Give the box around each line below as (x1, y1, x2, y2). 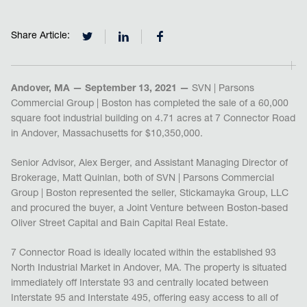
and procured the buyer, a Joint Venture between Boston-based (10, 204, 288, 214)
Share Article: (10, 31, 70, 41)
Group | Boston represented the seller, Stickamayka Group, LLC (10, 189, 288, 199)
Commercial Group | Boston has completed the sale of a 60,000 (10, 99, 288, 110)
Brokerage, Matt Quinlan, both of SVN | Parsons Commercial (10, 174, 274, 184)
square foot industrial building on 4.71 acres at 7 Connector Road (10, 114, 295, 125)
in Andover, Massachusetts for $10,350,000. (10, 130, 203, 140)
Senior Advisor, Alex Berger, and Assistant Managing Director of (10, 159, 288, 169)
